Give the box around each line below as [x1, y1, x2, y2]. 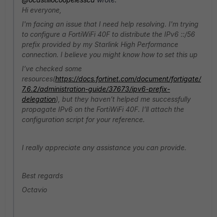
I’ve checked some [22, 64, 82, 73]
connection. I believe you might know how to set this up [22, 50, 198, 59]
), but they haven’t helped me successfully [56, 95, 191, 103]
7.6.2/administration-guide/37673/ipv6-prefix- [22, 85, 170, 93]
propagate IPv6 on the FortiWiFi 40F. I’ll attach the [22, 105, 184, 113]
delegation [22, 95, 56, 103]
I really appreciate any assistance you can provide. [22, 143, 186, 152]
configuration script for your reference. [22, 115, 145, 124]
